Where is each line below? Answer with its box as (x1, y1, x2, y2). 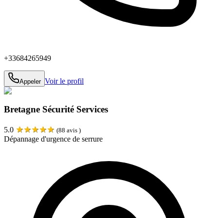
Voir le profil (45, 76, 84, 85)
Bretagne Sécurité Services (4, 104, 108, 115)
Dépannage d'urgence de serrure (4, 135, 103, 144)
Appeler (19, 77, 41, 85)
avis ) (65, 127, 81, 134)
